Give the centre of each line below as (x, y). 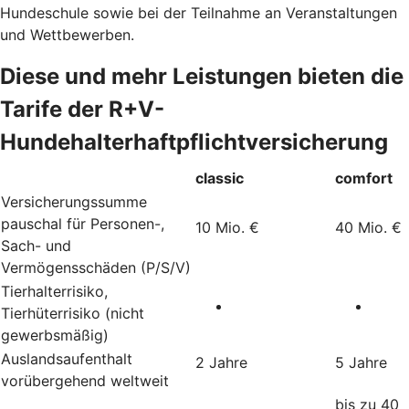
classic (220, 178)
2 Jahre (221, 362)
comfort (364, 178)
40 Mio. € (368, 227)
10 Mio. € (227, 227)
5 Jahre (361, 362)
